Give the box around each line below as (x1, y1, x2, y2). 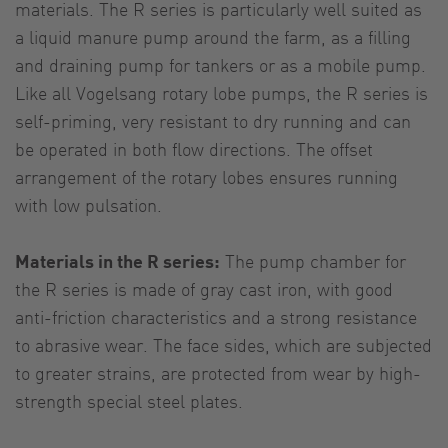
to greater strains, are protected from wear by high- (15, 361, 421, 385)
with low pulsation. (15, 193, 162, 217)
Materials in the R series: (15, 249, 220, 273)
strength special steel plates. (15, 389, 243, 413)
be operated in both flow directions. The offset (15, 137, 373, 161)
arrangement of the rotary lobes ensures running (15, 165, 398, 189)
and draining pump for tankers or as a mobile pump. (15, 53, 426, 77)
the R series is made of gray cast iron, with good (15, 277, 393, 301)
